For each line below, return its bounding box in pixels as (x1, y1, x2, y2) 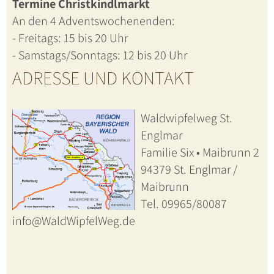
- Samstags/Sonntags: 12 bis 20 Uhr (12, 47, 187, 64)
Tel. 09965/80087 (140, 196, 227, 212)
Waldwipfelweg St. (140, 110, 232, 127)
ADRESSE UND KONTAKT (12, 65, 194, 91)
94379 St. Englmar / (140, 161, 237, 178)
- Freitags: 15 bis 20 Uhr (12, 30, 128, 46)
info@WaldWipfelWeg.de (12, 213, 135, 229)
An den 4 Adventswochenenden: (12, 13, 175, 29)
